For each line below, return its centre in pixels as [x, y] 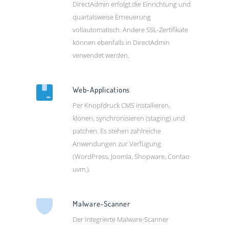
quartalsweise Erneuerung [112, 17]
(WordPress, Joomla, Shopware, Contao [131, 157]
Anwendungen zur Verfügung [117, 144]
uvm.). [82, 169]
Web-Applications [101, 90]
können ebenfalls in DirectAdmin [121, 43]
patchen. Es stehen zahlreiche [117, 131]
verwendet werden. [101, 55]
